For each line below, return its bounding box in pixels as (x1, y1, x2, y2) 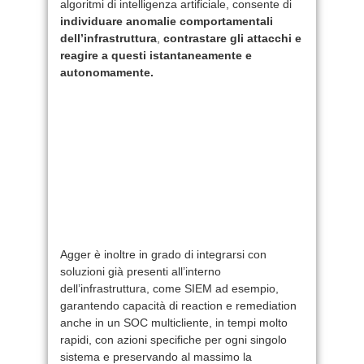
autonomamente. (60, 65, 154, 79)
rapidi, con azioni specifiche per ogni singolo (60, 332, 287, 346)
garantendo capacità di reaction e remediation (60, 298, 297, 312)
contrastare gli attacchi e (163, 31, 301, 45)
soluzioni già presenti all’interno (60, 264, 221, 278)
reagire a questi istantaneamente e (60, 48, 252, 62)
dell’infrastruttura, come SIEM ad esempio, (60, 281, 279, 295)
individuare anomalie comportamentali (60, 14, 273, 28)
